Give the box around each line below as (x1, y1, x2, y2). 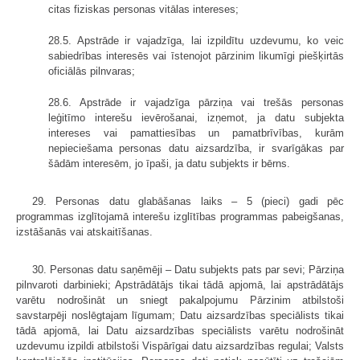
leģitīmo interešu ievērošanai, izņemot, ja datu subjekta (48, 112, 344, 125)
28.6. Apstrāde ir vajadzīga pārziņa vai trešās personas (48, 96, 344, 109)
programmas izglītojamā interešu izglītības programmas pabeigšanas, (16, 211, 344, 223)
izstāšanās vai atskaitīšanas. (16, 226, 153, 239)
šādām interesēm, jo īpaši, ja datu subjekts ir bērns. (48, 157, 290, 170)
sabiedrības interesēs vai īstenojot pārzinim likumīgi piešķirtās (48, 50, 344, 63)
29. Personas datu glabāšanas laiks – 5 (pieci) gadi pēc (32, 195, 344, 208)
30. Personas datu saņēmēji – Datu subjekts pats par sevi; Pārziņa (32, 264, 344, 276)
